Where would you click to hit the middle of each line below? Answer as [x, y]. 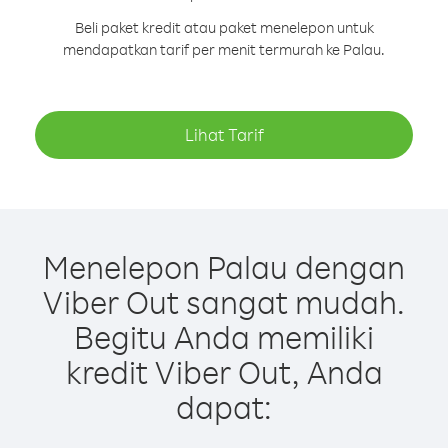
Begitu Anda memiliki [224, 336]
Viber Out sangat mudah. [224, 301]
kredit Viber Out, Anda [224, 371]
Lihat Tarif [224, 134]
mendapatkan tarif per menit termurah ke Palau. [224, 49]
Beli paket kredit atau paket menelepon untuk [224, 27]
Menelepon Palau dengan [224, 266]
